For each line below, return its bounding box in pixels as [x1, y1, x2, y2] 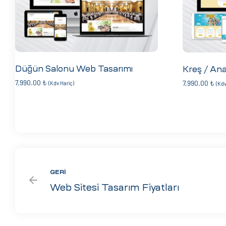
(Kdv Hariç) [48, 79, 74, 86]
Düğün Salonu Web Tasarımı [15, 64, 133, 73]
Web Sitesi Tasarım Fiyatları [50, 183, 179, 193]
